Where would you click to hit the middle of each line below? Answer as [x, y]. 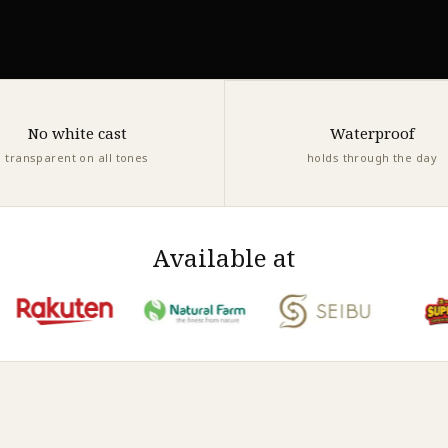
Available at [224, 257]
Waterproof [372, 133]
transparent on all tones [77, 157]
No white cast [77, 132]
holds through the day [372, 157]
